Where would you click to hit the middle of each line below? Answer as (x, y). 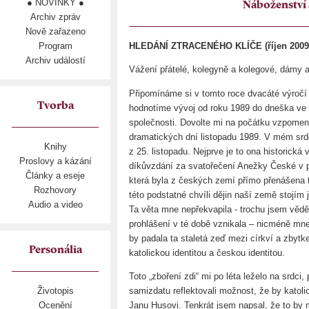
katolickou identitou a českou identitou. (207, 252)
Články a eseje (55, 176)
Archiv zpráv (55, 17)
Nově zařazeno (55, 31)
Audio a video (55, 205)
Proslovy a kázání (55, 161)
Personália (55, 250)
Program (55, 46)
